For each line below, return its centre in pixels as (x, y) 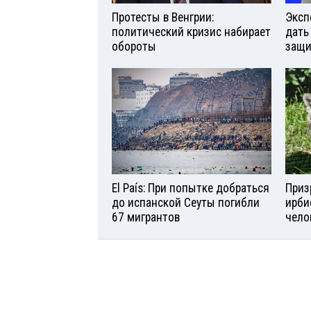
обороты (134, 47)
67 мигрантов (146, 217)
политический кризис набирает (191, 32)
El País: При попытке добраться (191, 188)
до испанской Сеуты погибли (186, 202)
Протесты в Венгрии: (163, 18)
